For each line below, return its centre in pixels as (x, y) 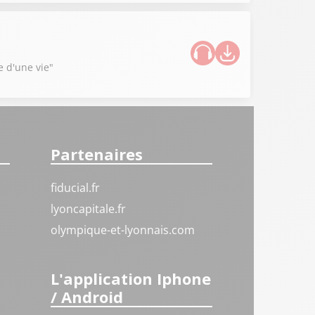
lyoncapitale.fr (89, 209)
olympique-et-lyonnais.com (123, 230)
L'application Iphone (131, 278)
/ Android (87, 296)
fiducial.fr (76, 188)
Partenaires (97, 154)
